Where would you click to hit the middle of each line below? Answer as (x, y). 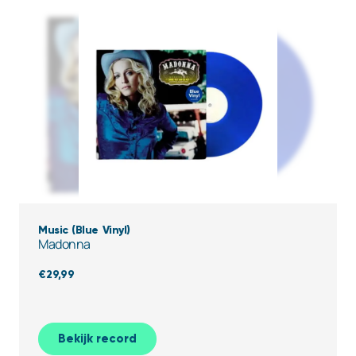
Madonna (64, 244)
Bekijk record (97, 339)
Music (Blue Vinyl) (84, 230)
